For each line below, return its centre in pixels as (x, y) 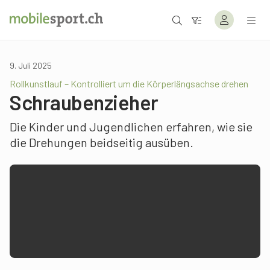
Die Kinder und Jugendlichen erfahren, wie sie (131, 127)
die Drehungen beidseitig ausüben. (102, 142)
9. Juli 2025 (31, 65)
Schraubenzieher (84, 102)
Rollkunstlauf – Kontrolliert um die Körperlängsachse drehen (129, 83)
